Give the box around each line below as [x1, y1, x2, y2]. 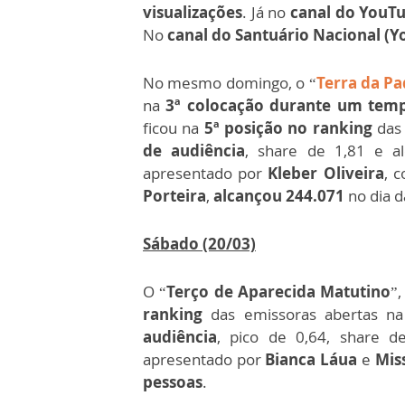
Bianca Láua [265, 349, 358, 371]
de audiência [143, 140, 246, 162]
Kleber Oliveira [268, 163, 384, 184]
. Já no [242, 2, 291, 24]
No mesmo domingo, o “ [143, 72, 316, 94]
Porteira [143, 185, 206, 207]
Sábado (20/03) [143, 233, 256, 255]
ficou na [143, 118, 204, 139]
